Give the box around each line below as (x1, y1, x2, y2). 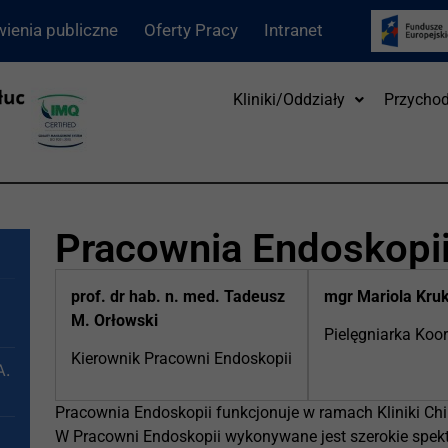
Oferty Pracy (144, 20, 238, 41)
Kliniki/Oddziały (233, 89, 345, 109)
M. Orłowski (71, 310, 159, 330)
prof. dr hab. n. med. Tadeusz (71, 286, 286, 306)
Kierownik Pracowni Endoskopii (71, 349, 293, 369)
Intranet (264, 20, 323, 41)
